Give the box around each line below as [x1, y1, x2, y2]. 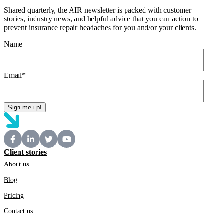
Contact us [4, 207, 33, 215]
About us [4, 161, 29, 168]
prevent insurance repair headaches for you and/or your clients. [4, 23, 196, 32]
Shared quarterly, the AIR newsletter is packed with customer [4, 6, 191, 15]
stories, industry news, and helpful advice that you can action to [4, 15, 198, 23]
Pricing [4, 192, 24, 200]
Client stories [4, 148, 47, 157]
